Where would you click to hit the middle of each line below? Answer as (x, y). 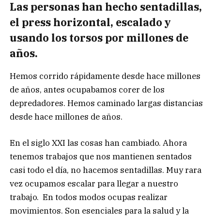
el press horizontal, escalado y (90, 23)
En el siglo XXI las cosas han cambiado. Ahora (98, 143)
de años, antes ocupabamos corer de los (87, 89)
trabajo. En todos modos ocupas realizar (89, 197)
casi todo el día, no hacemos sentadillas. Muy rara (106, 170)
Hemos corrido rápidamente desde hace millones (105, 76)
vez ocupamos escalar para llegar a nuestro (94, 184)
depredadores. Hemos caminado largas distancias (106, 103)
